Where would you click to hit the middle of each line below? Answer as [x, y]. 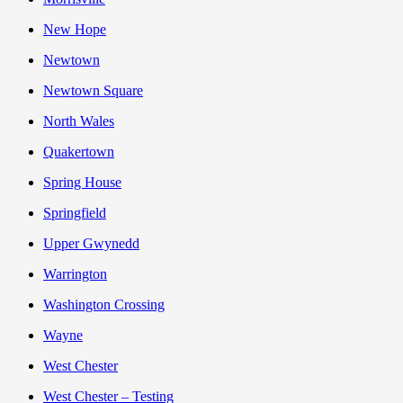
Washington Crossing [104, 305]
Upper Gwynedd [91, 244]
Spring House [82, 183]
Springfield [75, 213]
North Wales [79, 121]
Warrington [75, 274]
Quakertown [79, 152]
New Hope [75, 30]
